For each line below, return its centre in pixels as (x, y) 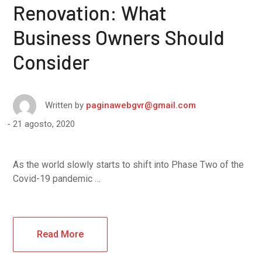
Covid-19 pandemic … (57, 178)
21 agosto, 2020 (44, 124)
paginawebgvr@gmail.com (141, 105)
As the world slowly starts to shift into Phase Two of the (129, 164)
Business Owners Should (119, 37)
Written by (65, 105)
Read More (61, 234)
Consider (51, 61)
